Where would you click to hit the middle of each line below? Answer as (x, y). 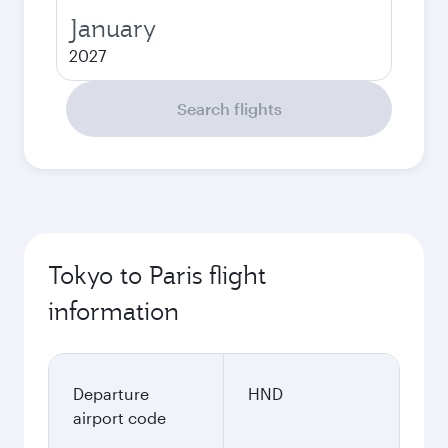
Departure (111, 393)
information (113, 311)
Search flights (229, 108)
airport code (119, 417)
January (112, 28)
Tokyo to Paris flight (157, 275)
